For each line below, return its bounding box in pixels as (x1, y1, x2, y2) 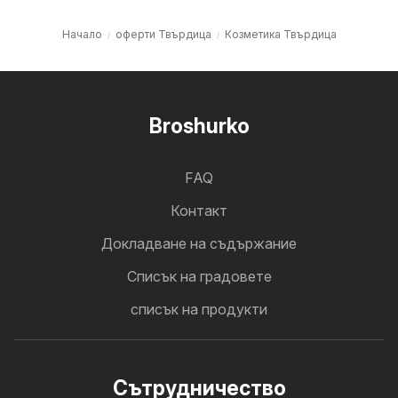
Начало (61, 27, 102, 41)
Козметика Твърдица (224, 27, 337, 41)
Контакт (171, 201, 227, 219)
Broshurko (148, 113, 250, 139)
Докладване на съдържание (101, 234, 297, 252)
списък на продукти (131, 299, 267, 318)
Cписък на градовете (126, 267, 272, 285)
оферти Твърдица (115, 27, 211, 41)
